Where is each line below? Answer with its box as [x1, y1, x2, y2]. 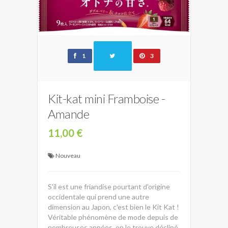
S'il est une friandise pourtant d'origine [48, 182, 170, 191]
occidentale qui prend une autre [48, 192, 149, 201]
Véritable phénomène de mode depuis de [48, 213, 178, 221]
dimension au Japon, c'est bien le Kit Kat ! [48, 203, 179, 211]
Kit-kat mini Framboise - [48, 91, 165, 106]
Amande [48, 106, 89, 121]
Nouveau [55, 152, 80, 159]
